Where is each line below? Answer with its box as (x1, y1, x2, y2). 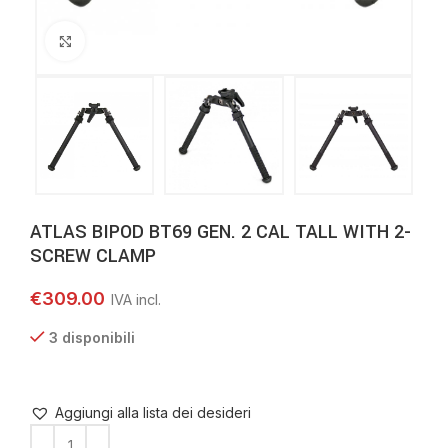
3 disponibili (49, 329, 135, 346)
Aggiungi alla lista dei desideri (55, 404, 251, 421)
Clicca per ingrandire (85, 33, 216, 48)
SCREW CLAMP (30, 243, 156, 269)
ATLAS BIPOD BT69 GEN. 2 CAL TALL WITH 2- (30, 219, 411, 245)
